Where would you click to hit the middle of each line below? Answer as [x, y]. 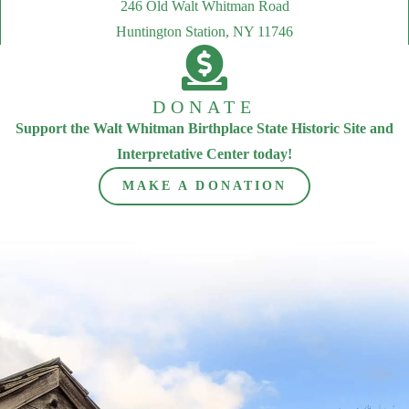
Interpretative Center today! [204, 154]
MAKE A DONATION [204, 186]
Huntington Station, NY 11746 [204, 31]
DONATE [204, 107]
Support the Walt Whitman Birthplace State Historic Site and [204, 128]
